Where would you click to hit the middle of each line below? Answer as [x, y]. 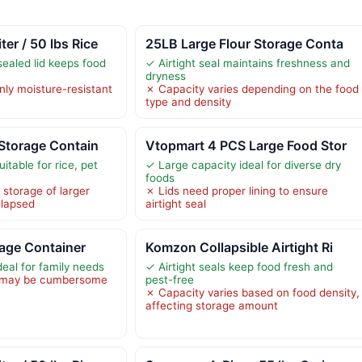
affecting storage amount [211, 305]
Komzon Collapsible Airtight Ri [239, 247]
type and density [188, 101]
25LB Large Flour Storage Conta [244, 43]
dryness [165, 76]
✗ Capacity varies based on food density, [252, 292]
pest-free [169, 279]
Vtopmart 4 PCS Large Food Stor [246, 145]
